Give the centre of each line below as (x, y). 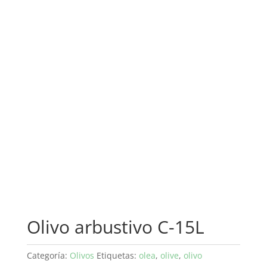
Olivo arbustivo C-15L (115, 227)
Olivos (82, 256)
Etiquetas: (117, 256)
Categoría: (48, 256)
